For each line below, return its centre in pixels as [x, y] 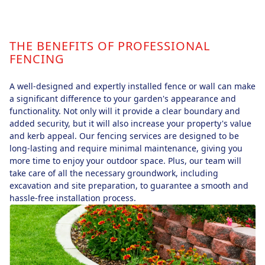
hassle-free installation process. [73, 198]
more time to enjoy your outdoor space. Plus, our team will [125, 161]
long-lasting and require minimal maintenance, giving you [126, 148]
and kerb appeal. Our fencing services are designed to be [124, 136]
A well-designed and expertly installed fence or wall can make [132, 86]
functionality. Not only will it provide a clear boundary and [125, 111]
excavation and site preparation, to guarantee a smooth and [129, 186]
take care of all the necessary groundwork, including [114, 173]
